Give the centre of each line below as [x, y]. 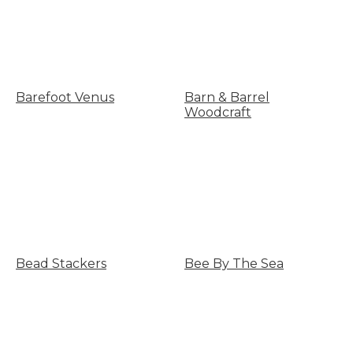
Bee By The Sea [234, 264]
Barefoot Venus [65, 97]
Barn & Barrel [227, 97]
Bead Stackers [61, 264]
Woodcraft [217, 112]
